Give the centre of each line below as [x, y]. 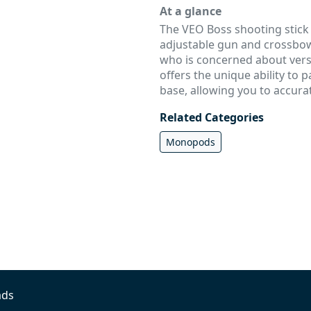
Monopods [191, 142]
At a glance [191, 11]
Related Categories [212, 117]
